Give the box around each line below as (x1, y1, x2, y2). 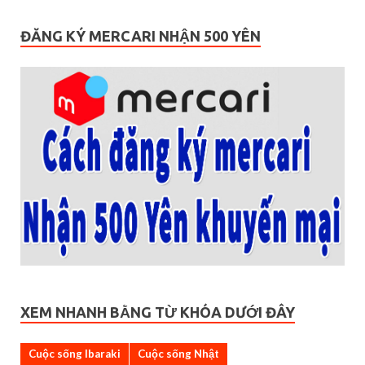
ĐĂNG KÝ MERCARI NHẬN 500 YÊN (20, 27, 261, 44)
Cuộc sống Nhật (138, 346, 219, 360)
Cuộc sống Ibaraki (29, 346, 121, 360)
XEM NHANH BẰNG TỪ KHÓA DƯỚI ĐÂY (20, 303, 295, 320)
